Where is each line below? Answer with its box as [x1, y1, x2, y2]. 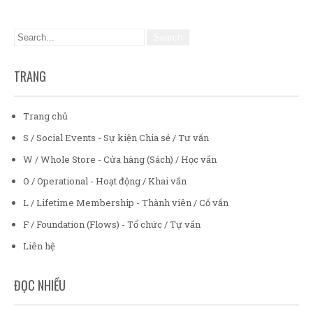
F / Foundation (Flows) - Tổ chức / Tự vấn [23, 218, 201, 231]
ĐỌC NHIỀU [14, 276, 66, 294]
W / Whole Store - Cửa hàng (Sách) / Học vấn [23, 153, 217, 166]
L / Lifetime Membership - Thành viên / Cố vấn [23, 196, 228, 209]
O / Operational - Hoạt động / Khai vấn [23, 175, 187, 187]
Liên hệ [23, 240, 55, 252]
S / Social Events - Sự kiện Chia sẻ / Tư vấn [23, 131, 209, 144]
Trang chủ [23, 110, 68, 122]
